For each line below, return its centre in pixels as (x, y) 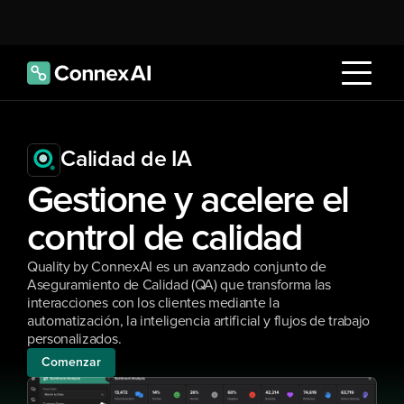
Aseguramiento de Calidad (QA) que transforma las (179, 285)
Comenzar (71, 363)
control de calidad (165, 239)
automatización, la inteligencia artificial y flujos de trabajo (199, 321)
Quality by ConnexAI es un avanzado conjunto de (177, 267)
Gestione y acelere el (188, 201)
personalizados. (74, 339)
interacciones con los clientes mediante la (153, 303)
